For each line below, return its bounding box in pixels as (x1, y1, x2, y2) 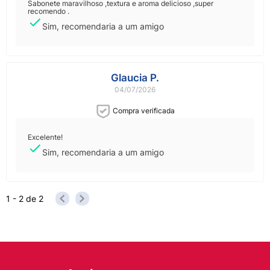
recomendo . (28, 7, 69, 16)
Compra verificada (113, 106, 175, 116)
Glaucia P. (111, 72, 159, 84)
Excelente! (28, 133, 63, 142)
